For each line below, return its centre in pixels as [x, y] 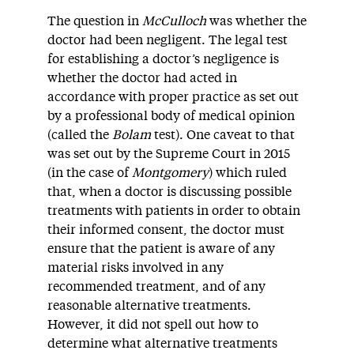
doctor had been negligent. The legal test [168, 40]
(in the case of [90, 173]
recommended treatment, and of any [156, 287]
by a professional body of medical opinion [171, 116]
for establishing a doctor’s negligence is [163, 59]
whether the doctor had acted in [142, 78]
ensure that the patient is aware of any [161, 249]
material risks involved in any [136, 268]
